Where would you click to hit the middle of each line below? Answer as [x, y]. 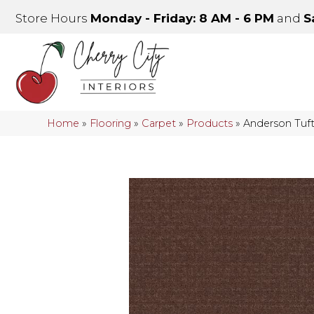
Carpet [159, 124]
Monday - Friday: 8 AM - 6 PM [182, 18]
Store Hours [53, 18]
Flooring [111, 124]
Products [210, 124]
